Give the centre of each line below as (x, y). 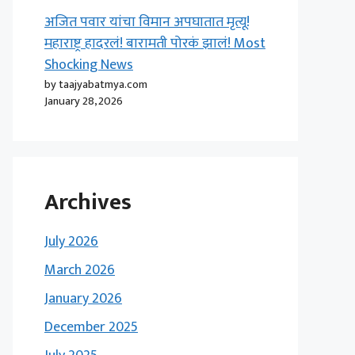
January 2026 (83, 299)
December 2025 (91, 327)
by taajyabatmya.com (96, 84)
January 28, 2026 (84, 101)
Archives (88, 202)
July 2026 (71, 242)
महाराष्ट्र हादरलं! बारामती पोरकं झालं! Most (155, 44)
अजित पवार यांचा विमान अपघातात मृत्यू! (147, 22)
